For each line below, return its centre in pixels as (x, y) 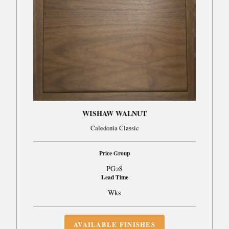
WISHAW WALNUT (114, 113)
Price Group (114, 153)
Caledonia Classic (114, 128)
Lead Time (114, 177)
